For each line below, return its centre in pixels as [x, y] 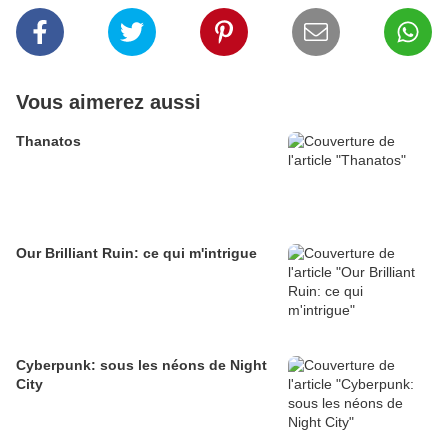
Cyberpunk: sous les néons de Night [141, 365]
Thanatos [48, 141]
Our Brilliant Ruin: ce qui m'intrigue [136, 253]
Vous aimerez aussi [108, 102]
